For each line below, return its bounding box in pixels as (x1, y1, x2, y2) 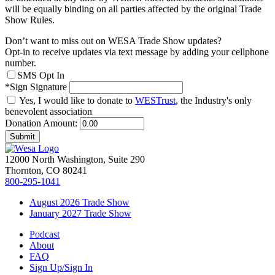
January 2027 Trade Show (29, 207, 131, 219)
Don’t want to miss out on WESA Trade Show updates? (5, 35, 222, 46)
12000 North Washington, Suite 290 (5, 153, 145, 165)
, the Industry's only (176, 95, 252, 106)
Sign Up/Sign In (29, 261, 93, 273)
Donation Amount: (5, 117, 80, 128)
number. (5, 57, 36, 68)
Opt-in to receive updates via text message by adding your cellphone (5, 46, 269, 57)
